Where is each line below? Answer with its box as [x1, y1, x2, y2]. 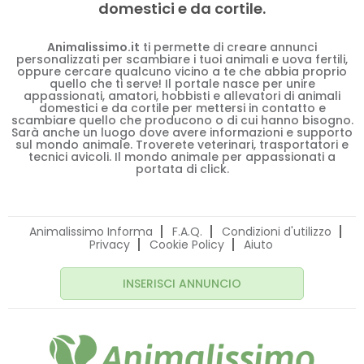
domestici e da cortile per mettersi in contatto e [38, 100, 326, 116]
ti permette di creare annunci [140, 39, 317, 55]
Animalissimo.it [47, 39, 140, 55]
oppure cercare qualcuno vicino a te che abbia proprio [17, 63, 347, 80]
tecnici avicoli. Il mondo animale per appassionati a [28, 149, 336, 165]
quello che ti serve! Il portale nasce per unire [49, 76, 315, 92]
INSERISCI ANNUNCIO [123, 275, 241, 292]
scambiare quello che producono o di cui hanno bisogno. [11, 112, 353, 128]
